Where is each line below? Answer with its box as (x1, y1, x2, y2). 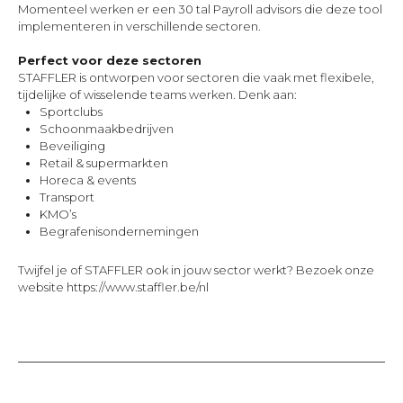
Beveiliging (40, 139, 105, 153)
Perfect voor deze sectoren (18, 53, 201, 67)
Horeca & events (40, 173, 136, 187)
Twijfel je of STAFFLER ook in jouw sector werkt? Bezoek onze (18, 263, 374, 277)
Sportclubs (40, 104, 103, 119)
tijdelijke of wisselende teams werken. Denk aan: (18, 87, 297, 102)
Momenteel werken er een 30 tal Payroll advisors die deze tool (18, 2, 382, 16)
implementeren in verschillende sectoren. (18, 19, 261, 33)
